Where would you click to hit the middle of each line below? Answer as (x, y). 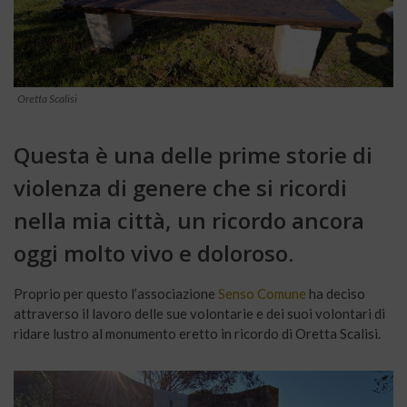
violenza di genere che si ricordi (180, 188)
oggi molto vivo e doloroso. (154, 253)
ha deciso (336, 294)
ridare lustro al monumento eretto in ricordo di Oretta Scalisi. (197, 334)
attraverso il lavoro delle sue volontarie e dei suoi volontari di (199, 314)
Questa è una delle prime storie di (193, 155)
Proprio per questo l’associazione (116, 294)
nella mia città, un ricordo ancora (189, 221)
